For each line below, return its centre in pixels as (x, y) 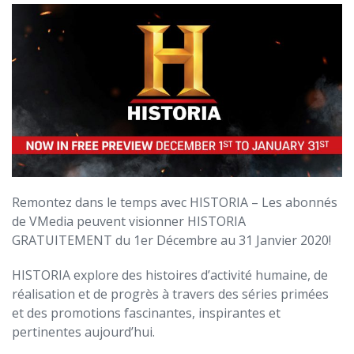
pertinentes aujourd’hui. (83, 331)
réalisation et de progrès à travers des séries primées (170, 294)
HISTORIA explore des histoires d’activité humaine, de (170, 275)
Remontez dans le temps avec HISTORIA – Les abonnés (175, 202)
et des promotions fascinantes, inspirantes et (146, 313)
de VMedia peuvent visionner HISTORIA (129, 221)
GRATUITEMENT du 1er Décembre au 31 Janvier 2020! (171, 240)
